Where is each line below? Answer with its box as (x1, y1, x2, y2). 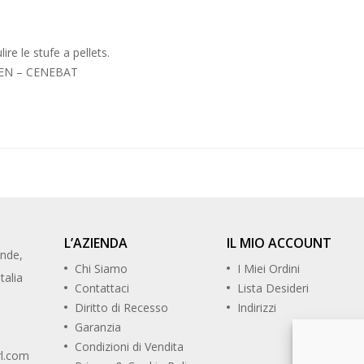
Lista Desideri (237, 280, 309, 297)
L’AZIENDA (64, 234, 128, 253)
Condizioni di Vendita (75, 339, 184, 355)
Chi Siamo (75, 261, 128, 277)
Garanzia (75, 319, 121, 336)
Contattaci (75, 280, 129, 297)
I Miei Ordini (237, 261, 300, 277)
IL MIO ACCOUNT (227, 234, 331, 253)
